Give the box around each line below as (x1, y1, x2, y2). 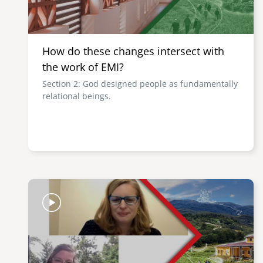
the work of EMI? (42, 60, 124, 74)
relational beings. (42, 90, 111, 102)
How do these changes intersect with (42, 44, 224, 58)
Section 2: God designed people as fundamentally (42, 78, 238, 89)
